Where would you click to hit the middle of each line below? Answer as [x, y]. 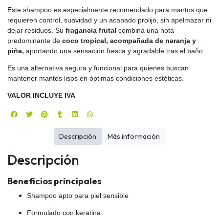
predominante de [35, 41]
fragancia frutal [91, 31]
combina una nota [146, 31]
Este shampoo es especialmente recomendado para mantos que [108, 10]
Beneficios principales [55, 181]
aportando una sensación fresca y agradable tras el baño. [115, 51]
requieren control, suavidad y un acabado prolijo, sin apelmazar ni [109, 20]
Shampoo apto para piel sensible [78, 195]
